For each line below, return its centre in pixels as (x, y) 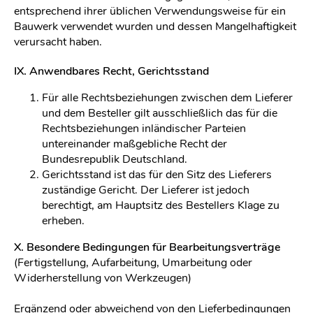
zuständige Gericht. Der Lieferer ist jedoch (146, 190)
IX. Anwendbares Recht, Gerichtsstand (111, 71)
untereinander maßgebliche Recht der (134, 144)
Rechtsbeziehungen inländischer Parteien (144, 129)
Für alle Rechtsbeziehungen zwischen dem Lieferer (167, 98)
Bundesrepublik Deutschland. (115, 159)
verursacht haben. (58, 42)
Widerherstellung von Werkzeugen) (103, 278)
